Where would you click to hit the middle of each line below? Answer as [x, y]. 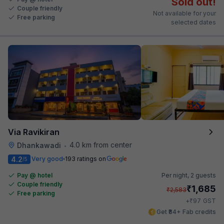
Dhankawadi [39, 145]
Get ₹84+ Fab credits [186, 211]
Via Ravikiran [34, 132]
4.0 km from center [101, 144]
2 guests [203, 175]
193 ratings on [85, 159]
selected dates [193, 22]
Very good [47, 159]
